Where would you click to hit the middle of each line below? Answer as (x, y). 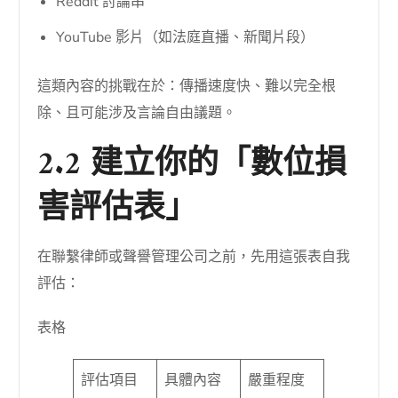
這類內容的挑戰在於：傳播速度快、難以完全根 (187, 87)
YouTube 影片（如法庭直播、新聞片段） (186, 38)
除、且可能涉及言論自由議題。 (137, 113)
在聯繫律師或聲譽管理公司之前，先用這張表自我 (194, 257)
